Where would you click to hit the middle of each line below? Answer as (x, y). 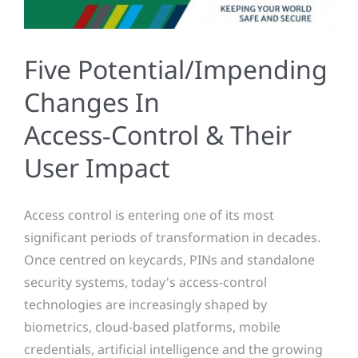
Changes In (92, 101)
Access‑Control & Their (158, 134)
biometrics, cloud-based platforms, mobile (152, 326)
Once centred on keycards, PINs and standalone (169, 259)
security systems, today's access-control (145, 282)
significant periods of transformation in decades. (172, 237)
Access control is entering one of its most (149, 215)
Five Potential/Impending (176, 69)
